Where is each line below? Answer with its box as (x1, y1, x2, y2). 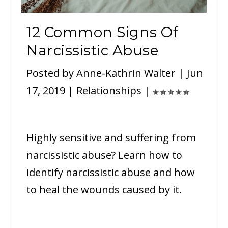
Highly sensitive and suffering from (26, 130, 196, 145)
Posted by (26, 66, 77, 80)
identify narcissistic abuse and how (26, 165, 195, 179)
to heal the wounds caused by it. (26, 182, 182, 196)
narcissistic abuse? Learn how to (26, 148, 183, 162)
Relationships (76, 83, 142, 97)
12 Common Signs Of (26, 23, 179, 41)
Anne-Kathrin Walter (76, 66, 176, 80)
